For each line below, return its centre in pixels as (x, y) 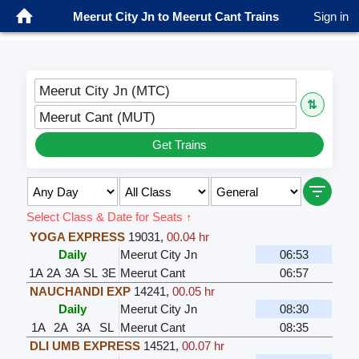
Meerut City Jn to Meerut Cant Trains (175, 16)
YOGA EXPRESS (78, 237)
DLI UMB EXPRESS (85, 346)
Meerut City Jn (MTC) (105, 91)
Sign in (331, 16)
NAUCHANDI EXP (81, 292)
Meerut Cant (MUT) (98, 117)
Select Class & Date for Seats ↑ (110, 217)
